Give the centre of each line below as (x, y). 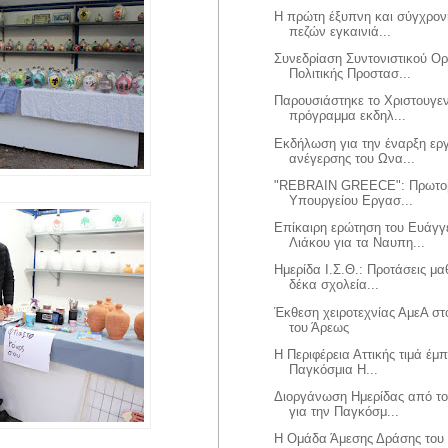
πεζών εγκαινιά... (340, 31)
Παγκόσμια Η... (334, 369)
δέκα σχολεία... (334, 285)
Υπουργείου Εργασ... (351, 200)
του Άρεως (319, 327)
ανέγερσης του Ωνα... (352, 158)
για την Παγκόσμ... (344, 412)
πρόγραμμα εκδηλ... (348, 116)
